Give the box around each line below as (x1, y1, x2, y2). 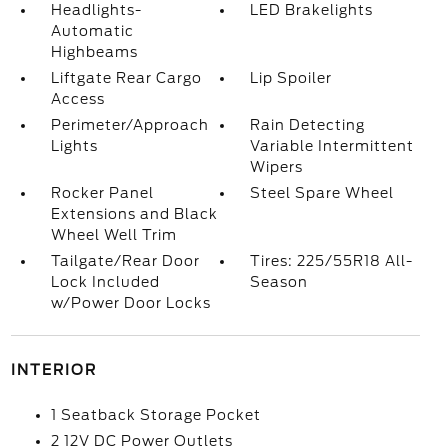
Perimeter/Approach (50, 117, 209, 133)
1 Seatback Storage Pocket (50, 407, 261, 423)
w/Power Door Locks (50, 295, 211, 311)
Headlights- (50, 2, 142, 18)
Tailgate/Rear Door (50, 253, 200, 269)
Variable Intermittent (250, 138, 415, 154)
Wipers (250, 159, 304, 175)
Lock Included (50, 274, 160, 290)
